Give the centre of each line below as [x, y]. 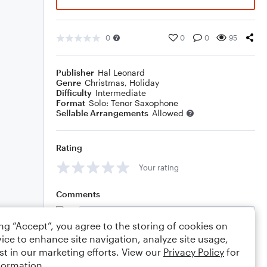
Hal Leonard [121, 72]
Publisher [75, 72]
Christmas [105, 83]
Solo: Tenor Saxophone [133, 103]
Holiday [144, 83]
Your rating [159, 167]
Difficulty [74, 93]
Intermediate [121, 93]
